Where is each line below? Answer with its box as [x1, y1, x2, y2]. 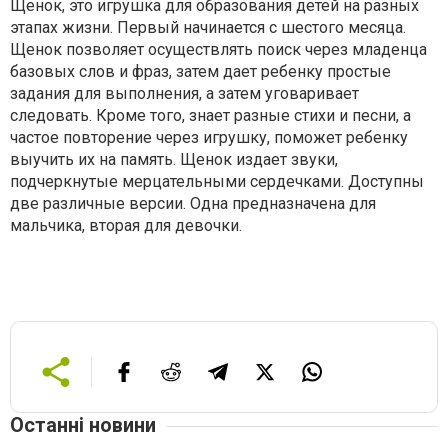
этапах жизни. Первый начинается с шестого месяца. [10, 18, 406, 37]
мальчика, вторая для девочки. [10, 216, 242, 235]
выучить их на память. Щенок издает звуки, [10, 150, 338, 169]
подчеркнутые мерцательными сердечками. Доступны [10, 172, 424, 191]
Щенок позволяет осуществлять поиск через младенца [10, 40, 427, 59]
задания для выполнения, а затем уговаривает [10, 84, 359, 103]
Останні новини [10, 413, 156, 437]
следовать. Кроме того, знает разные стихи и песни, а [10, 106, 411, 125]
